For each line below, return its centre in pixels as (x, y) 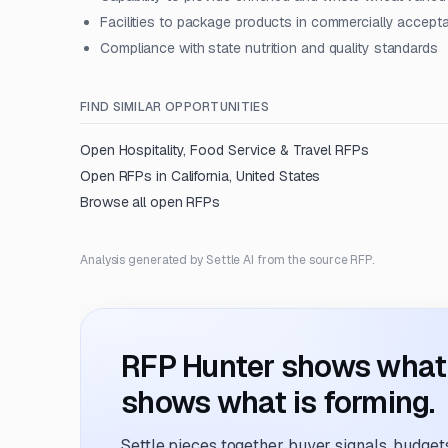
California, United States (245, 176)
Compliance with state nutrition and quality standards (269, 48)
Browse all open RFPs (150, 202)
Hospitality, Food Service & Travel (225, 150)
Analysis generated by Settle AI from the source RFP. (227, 260)
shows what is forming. (278, 402)
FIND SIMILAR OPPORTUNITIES (174, 107)
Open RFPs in (125, 176)
